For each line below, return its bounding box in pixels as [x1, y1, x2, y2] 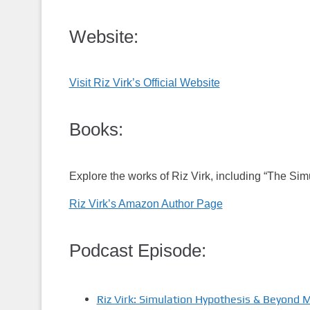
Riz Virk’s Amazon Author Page [69, 197, 223, 210]
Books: [69, 119, 123, 140]
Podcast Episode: [69, 239, 206, 261]
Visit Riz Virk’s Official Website [69, 77, 220, 89]
